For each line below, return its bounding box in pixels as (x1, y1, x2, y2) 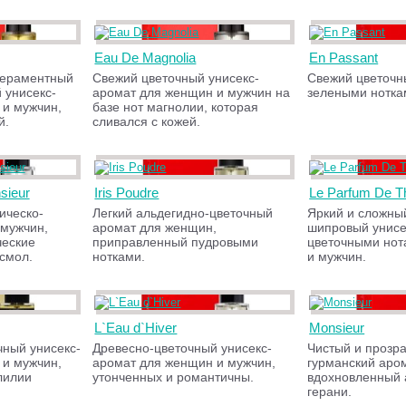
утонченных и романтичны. (92, 370, 255, 384)
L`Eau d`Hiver (94, 320, 178, 335)
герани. (307, 384, 353, 399)
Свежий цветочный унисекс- (92, 71, 260, 85)
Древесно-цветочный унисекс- (92, 341, 273, 355)
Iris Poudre (94, 185, 159, 200)
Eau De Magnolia (94, 50, 197, 65)
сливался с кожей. (92, 114, 201, 129)
